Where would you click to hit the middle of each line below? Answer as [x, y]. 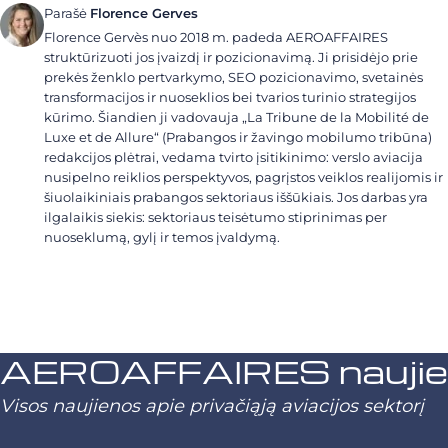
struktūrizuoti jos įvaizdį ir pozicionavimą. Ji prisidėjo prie [231, 57]
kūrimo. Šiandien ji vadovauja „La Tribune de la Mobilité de [236, 117]
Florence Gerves [144, 13]
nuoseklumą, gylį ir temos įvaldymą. [162, 237]
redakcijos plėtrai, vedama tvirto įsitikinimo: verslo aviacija [233, 157]
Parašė [67, 13]
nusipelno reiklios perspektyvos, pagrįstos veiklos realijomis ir [243, 177]
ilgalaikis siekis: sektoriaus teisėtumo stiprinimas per [215, 217]
